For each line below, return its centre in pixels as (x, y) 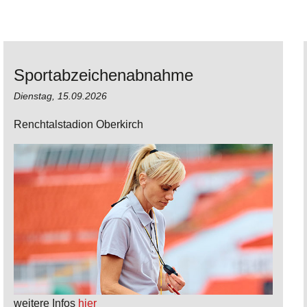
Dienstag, (36, 96)
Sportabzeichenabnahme (103, 75)
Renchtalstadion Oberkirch (78, 124)
